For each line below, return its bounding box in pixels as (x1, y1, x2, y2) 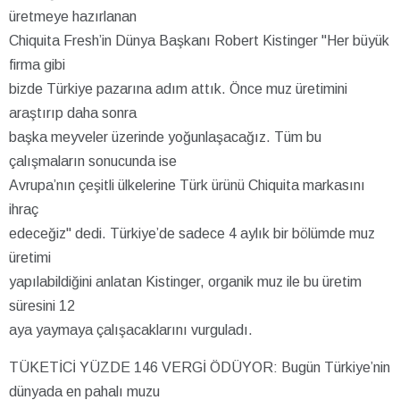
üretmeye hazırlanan (9, 8, 137, 24)
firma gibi (9, 56, 65, 72)
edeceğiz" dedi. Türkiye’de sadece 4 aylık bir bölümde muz (9, 225, 375, 241)
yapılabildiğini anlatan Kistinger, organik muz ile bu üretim (9, 273, 362, 289)
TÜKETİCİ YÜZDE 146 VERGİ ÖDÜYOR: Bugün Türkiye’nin (9, 359, 390, 375)
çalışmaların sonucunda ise (9, 153, 177, 169)
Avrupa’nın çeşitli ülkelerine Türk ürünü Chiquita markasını (9, 177, 365, 193)
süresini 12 (9, 297, 75, 313)
